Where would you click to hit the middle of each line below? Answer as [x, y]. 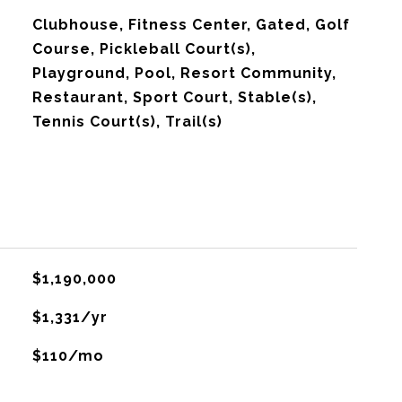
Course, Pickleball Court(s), [144, 49]
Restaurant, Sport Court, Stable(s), [174, 97]
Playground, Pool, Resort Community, [184, 73]
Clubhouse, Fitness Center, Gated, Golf [191, 25]
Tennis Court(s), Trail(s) [127, 122]
